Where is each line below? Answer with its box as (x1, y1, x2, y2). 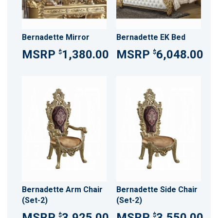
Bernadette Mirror (22, 32, 90, 42)
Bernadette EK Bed (116, 32, 185, 42)
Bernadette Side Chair (116, 184, 198, 194)
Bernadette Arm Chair (22, 184, 103, 194)
